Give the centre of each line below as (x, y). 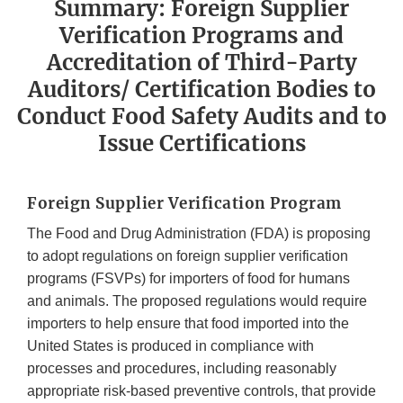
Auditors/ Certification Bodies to (201, 90)
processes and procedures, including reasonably (182, 369)
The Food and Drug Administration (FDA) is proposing (199, 234)
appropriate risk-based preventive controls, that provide (201, 391)
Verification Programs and (201, 36)
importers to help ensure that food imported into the (188, 324)
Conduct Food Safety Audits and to (201, 117)
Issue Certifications (201, 144)
